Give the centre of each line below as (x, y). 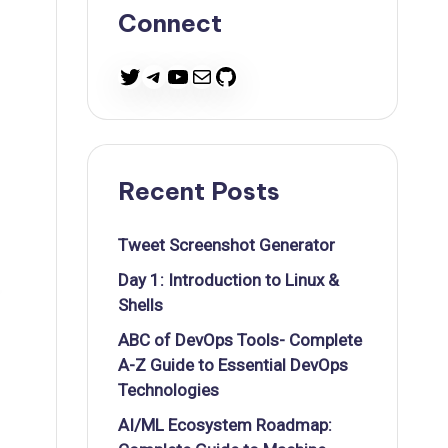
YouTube (212, 75)
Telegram (192, 75)
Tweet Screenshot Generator (226, 245)
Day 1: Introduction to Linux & (228, 280)
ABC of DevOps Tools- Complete (240, 340)
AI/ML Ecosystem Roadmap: (225, 425)
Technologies (168, 390)
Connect (170, 23)
